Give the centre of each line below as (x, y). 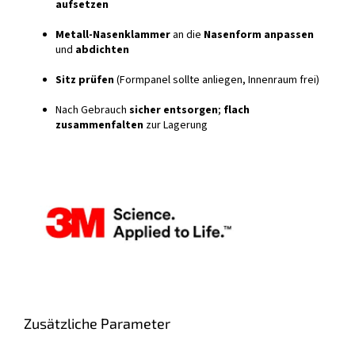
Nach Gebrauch (92, 111)
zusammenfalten (99, 126)
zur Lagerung (176, 126)
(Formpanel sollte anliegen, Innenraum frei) (217, 80)
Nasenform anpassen (259, 35)
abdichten (102, 50)
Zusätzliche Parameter (97, 323)
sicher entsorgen (174, 111)
